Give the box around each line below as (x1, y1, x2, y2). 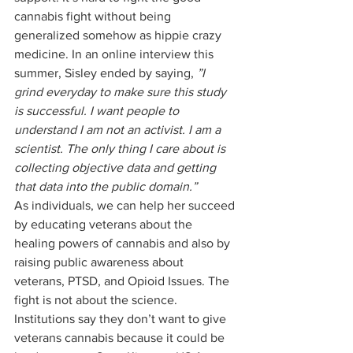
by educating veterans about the (14, 217, 195, 231)
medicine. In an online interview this (14, 47, 217, 61)
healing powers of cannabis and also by (14, 236, 233, 250)
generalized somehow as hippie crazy (14, 28, 225, 42)
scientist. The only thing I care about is (14, 142, 229, 155)
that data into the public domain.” (14, 180, 197, 193)
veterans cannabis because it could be (14, 331, 228, 344)
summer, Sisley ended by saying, (14, 66, 194, 80)
